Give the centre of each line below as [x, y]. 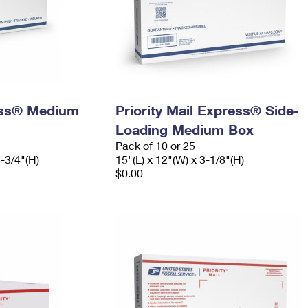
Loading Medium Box [184, 129]
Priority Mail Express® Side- [207, 110]
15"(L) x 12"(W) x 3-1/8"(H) [179, 159]
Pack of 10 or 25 [155, 145]
